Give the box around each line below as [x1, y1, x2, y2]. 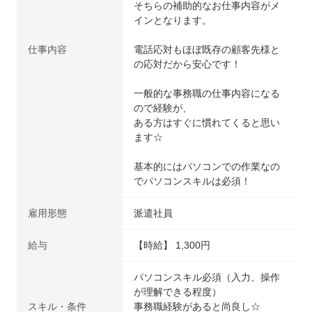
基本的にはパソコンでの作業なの [134, 160, 281, 172]
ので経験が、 [134, 102, 193, 114]
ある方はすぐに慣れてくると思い [134, 116, 281, 128]
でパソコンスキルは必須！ [134, 175, 251, 187]
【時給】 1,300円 [134, 239, 211, 251]
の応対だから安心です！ [134, 58, 242, 70]
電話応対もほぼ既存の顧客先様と [134, 43, 281, 55]
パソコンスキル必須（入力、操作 [134, 271, 281, 283]
